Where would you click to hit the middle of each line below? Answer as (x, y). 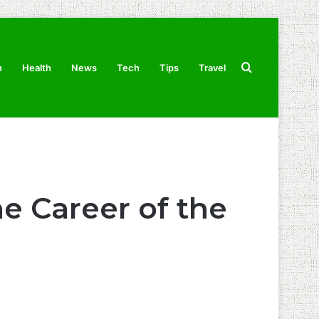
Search (270, 67)
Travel (212, 68)
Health (37, 68)
